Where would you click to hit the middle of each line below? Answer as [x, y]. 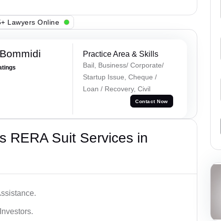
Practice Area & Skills [120, 54]
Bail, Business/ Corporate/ [123, 65]
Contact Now [152, 101]
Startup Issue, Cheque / [120, 77]
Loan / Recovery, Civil [116, 89]
